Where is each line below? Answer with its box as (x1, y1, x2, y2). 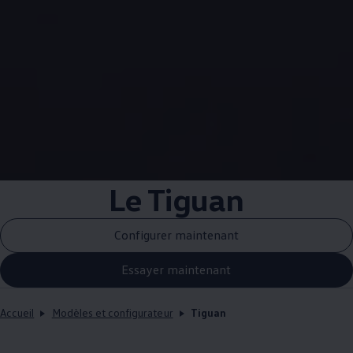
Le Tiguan (109, 179, 244, 218)
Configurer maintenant (114, 227, 239, 243)
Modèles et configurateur (51, 305, 173, 319)
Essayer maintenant (121, 262, 232, 278)
